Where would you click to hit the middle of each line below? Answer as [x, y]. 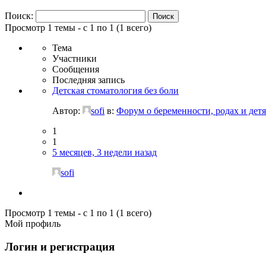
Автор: [67, 110]
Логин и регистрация [60, 246]
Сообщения [76, 69]
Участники [75, 58]
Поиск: [19, 15]
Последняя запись [88, 80]
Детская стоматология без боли [115, 90]
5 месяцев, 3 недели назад [104, 152]
